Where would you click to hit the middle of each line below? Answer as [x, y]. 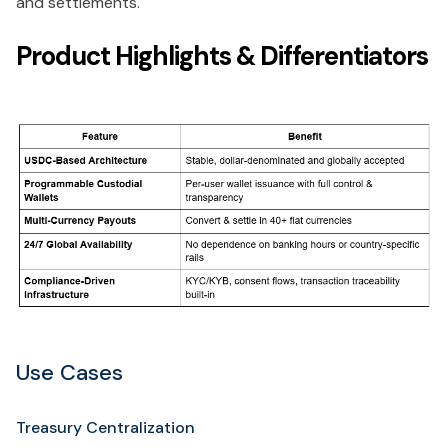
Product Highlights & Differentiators [222, 55]
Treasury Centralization [105, 427]
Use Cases [69, 372]
